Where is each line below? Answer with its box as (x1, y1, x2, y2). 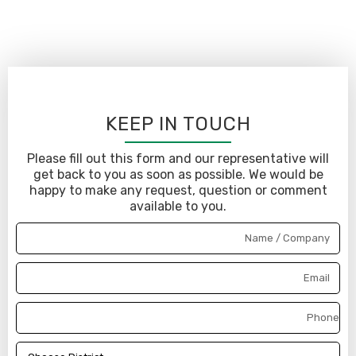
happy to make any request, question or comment (29, 182, 327, 198)
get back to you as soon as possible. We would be (33, 166, 323, 182)
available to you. (130, 198, 226, 214)
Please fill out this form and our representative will (27, 150, 329, 166)
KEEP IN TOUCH (105, 112, 251, 135)
